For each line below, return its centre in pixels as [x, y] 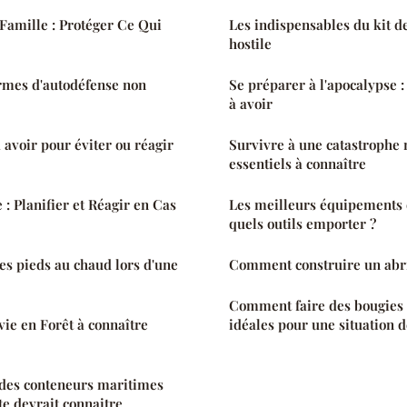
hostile [250, 43]
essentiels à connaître [298, 163]
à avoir [251, 103]
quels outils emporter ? [303, 223]
